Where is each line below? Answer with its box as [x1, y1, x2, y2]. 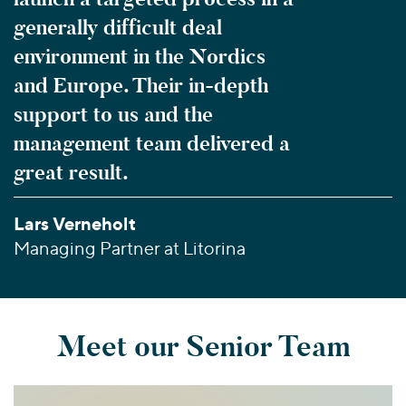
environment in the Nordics [14, 42, 266, 71]
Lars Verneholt [14, 212, 136, 235]
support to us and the [14, 100, 213, 129]
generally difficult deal [14, 13, 222, 42]
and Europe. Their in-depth [14, 71, 268, 100]
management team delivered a [14, 129, 290, 158]
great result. [14, 158, 129, 187]
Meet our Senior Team [56, 326, 350, 366]
